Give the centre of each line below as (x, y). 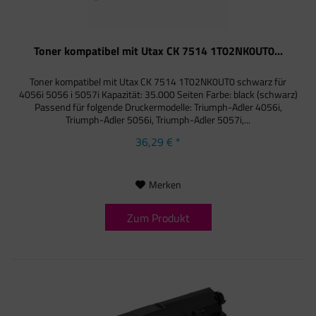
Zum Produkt (158, 218)
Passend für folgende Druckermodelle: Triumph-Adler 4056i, (158, 107)
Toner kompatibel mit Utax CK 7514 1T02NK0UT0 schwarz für (158, 82)
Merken (165, 185)
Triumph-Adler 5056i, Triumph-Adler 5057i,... (158, 120)
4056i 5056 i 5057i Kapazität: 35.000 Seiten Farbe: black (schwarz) (158, 95)
